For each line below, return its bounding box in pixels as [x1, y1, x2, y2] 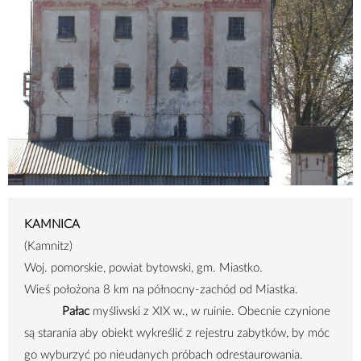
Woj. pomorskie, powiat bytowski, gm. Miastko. [24, 262, 263, 275]
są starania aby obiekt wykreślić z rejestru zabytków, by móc [24, 327, 330, 340]
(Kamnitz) [24, 240, 73, 253]
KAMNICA [24, 218, 80, 231]
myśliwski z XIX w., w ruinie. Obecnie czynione [89, 305, 331, 318]
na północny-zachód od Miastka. [129, 284, 298, 297]
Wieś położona [24, 284, 103, 297]
